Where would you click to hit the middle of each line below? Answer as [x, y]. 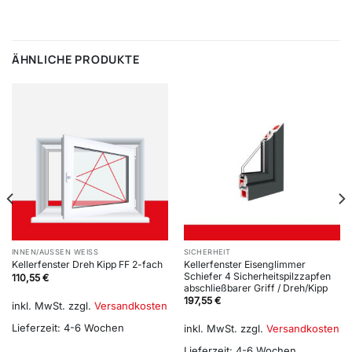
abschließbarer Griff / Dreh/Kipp [255, 288]
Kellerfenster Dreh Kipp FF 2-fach [87, 265]
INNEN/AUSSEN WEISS [55, 252]
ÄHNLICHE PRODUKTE [76, 60]
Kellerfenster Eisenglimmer [244, 264]
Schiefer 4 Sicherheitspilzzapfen [257, 276]
